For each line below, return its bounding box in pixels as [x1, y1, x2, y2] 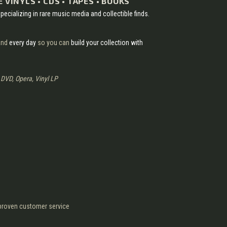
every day [9, 39, 37, 47]
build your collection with [71, 39, 143, 47]
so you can [37, 39, 71, 47]
